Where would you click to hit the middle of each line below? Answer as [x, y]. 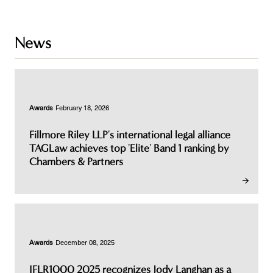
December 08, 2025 [85, 243]
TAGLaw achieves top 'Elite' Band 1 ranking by [129, 148]
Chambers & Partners [76, 161]
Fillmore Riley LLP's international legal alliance [130, 135]
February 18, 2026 [82, 108]
